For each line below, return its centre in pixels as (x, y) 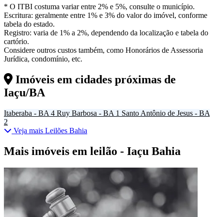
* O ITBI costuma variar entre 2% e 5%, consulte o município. (99, 7)
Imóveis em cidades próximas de (94, 80)
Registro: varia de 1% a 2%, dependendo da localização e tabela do (106, 33)
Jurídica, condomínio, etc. (43, 59)
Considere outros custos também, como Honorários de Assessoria (103, 50)
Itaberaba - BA (26, 113)
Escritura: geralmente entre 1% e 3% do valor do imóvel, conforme (106, 15)
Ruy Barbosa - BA (85, 113)
